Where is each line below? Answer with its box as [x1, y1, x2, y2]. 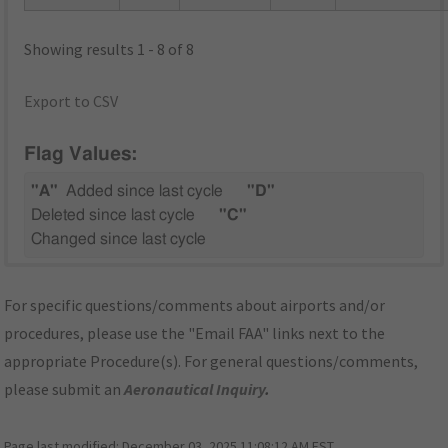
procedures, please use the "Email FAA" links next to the [4, 323, 386, 344]
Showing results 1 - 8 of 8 [24, 38, 195, 59]
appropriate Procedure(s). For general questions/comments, [4, 351, 419, 372]
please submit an [4, 379, 125, 400]
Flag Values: [24, 145, 138, 165]
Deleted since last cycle [31, 207, 196, 224]
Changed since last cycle [31, 231, 207, 248]
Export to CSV [24, 90, 119, 111]
